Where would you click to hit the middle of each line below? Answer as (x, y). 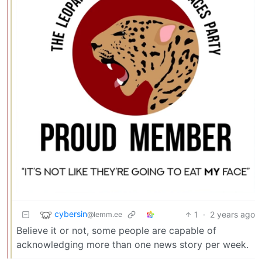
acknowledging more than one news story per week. (132, 244)
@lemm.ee (105, 215)
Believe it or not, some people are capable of (116, 230)
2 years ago (232, 214)
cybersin (71, 214)
